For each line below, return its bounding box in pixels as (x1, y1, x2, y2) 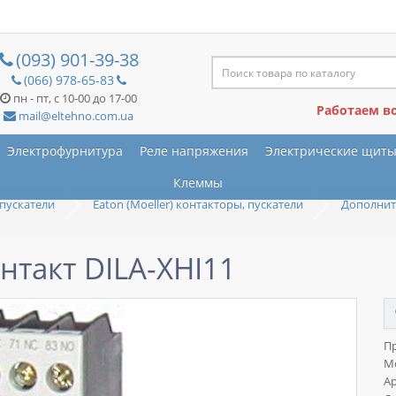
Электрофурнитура (7, 142, 123, 159)
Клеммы (173, 174, 223, 191)
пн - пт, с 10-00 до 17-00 (13, 91, 138, 106)
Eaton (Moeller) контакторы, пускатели (93, 197, 303, 212)
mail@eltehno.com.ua (16, 109, 134, 124)
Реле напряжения (140, 142, 248, 159)
